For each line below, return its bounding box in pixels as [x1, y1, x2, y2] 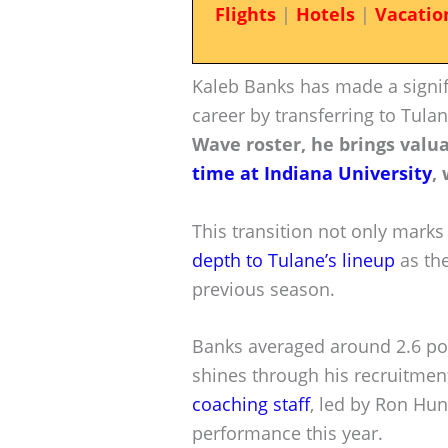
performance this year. [192, 421, 383, 446]
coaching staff [192, 392, 310, 417]
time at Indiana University [192, 160, 432, 185]
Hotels [295, 2, 355, 26]
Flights [214, 2, 276, 26]
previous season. [192, 276, 335, 301]
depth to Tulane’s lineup [192, 247, 395, 272]
